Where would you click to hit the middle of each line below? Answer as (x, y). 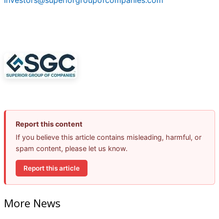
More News (32, 203)
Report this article (52, 168)
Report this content (49, 124)
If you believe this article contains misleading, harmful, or (109, 137)
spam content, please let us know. (72, 149)
